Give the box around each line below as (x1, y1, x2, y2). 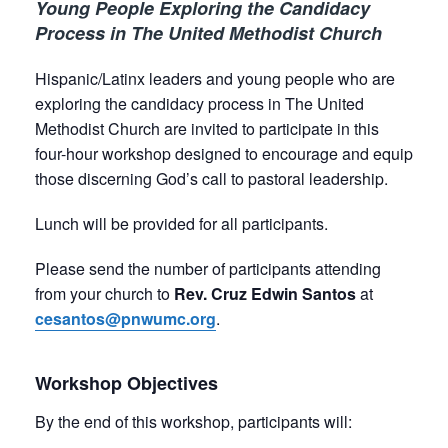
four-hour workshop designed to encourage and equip (35, 142, 413, 165)
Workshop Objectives (35, 370, 218, 396)
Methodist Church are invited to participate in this (35, 117, 379, 140)
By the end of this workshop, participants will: (35, 409, 352, 433)
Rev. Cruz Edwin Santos (174, 282, 356, 305)
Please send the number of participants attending (35, 257, 381, 280)
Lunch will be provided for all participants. (35, 212, 328, 235)
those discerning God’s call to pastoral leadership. (35, 167, 388, 190)
